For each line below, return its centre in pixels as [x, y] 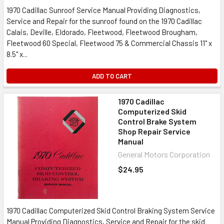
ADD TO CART [112, 76]
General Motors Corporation [164, 154]
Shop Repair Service [154, 131]
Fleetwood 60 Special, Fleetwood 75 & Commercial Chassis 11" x [109, 43]
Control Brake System [157, 121]
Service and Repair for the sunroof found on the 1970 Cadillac [104, 21]
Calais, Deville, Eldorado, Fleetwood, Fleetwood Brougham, [102, 32]
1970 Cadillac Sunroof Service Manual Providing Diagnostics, [103, 10]
